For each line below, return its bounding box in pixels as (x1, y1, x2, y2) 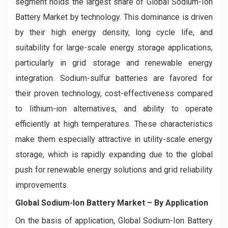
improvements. (15, 180, 68, 190)
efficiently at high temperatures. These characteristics (15, 119, 213, 129)
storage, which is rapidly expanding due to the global (15, 149, 213, 159)
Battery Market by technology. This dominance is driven (15, 12, 213, 22)
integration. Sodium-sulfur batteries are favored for (15, 73, 213, 83)
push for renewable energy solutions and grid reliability (15, 164, 213, 175)
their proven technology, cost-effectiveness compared (15, 88, 213, 98)
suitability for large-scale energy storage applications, (15, 42, 213, 52)
